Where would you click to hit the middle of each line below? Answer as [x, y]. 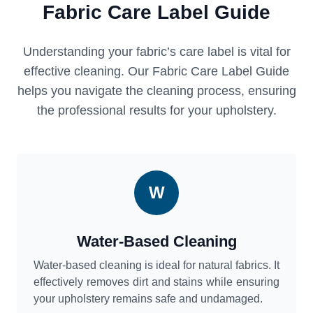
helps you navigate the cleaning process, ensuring [156, 91]
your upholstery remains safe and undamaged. [148, 299]
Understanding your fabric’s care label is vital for [156, 52]
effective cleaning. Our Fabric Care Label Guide [156, 72]
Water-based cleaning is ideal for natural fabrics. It [156, 265]
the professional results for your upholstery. [156, 111]
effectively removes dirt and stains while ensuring [156, 282]
